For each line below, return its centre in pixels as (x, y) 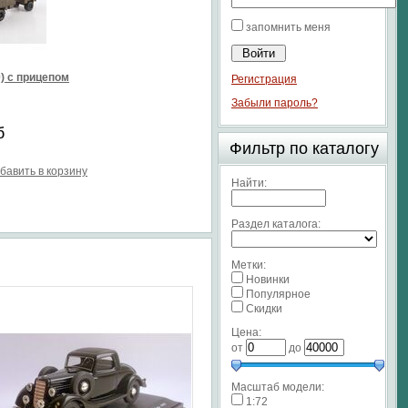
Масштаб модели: (278, 387)
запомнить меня (288, 27)
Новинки (268, 280)
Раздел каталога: (276, 224)
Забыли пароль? (275, 103)
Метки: (249, 265)
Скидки (264, 309)
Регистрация (264, 79)
